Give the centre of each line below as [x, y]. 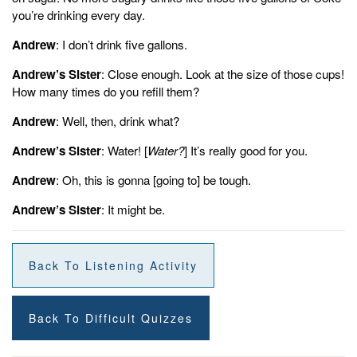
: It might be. [133, 209]
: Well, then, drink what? [118, 120]
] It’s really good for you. [246, 150]
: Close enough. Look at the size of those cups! [223, 73]
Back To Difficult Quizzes [111, 318]
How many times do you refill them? [106, 91]
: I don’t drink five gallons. [122, 44]
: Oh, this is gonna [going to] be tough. [153, 179]
